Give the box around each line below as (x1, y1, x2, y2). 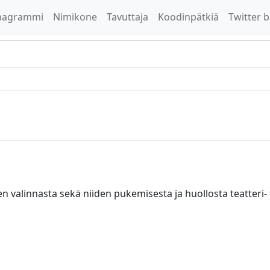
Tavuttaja (107, 10, 148, 24)
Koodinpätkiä (158, 10, 219, 24)
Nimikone (53, 10, 97, 24)
